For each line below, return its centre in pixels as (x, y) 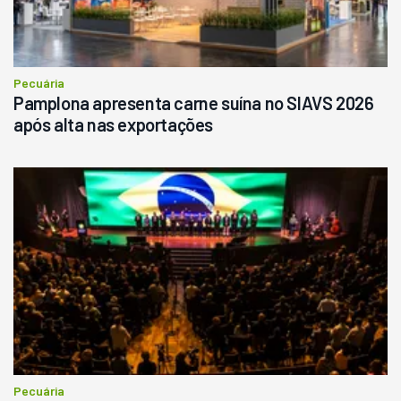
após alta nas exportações (114, 124)
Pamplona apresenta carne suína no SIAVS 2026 (194, 102)
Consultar (141, 71)
